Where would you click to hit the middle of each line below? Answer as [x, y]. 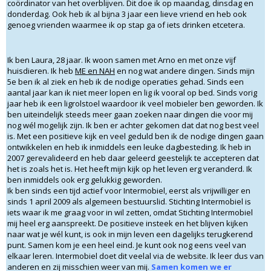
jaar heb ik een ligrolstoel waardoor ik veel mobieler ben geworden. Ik [135, 104]
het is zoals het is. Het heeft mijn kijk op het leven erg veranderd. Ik [130, 169]
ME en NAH [95, 71]
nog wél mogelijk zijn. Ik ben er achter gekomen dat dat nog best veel [133, 126]
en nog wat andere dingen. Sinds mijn [185, 71]
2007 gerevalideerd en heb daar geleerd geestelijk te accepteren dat [133, 158]
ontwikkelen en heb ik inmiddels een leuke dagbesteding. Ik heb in [129, 147]
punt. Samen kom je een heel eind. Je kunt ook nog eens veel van [127, 245]
